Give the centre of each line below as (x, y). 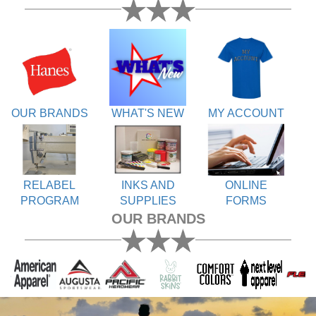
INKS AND (148, 185)
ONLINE (246, 185)
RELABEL (49, 185)
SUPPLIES (148, 201)
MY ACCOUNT (246, 113)
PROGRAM (49, 201)
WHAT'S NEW (148, 113)
